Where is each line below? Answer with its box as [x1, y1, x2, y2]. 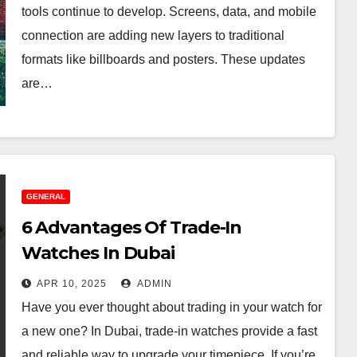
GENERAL [25, 192, 65, 201]
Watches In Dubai [21, 242, 175, 264]
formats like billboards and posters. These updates [21, 53, 305, 66]
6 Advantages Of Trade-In [21, 217, 242, 238]
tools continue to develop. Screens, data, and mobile [21, 5, 316, 18]
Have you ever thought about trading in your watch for [21, 300, 322, 314]
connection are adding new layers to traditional [21, 29, 284, 42]
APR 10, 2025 [36, 278, 107, 289]
